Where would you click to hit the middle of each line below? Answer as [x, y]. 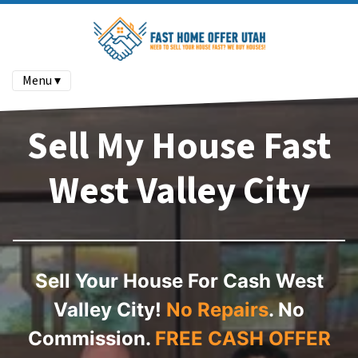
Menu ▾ [42, 81]
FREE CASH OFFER [243, 339]
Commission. [89, 339]
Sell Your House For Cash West [179, 281]
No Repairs [217, 310]
